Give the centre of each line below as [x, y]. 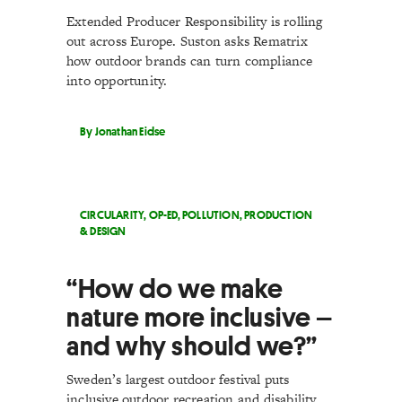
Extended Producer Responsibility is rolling [195, 21]
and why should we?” [192, 346]
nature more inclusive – [200, 317]
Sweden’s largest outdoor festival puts [178, 379]
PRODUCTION [279, 214]
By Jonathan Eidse [123, 131]
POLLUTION [211, 214]
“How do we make [175, 288]
